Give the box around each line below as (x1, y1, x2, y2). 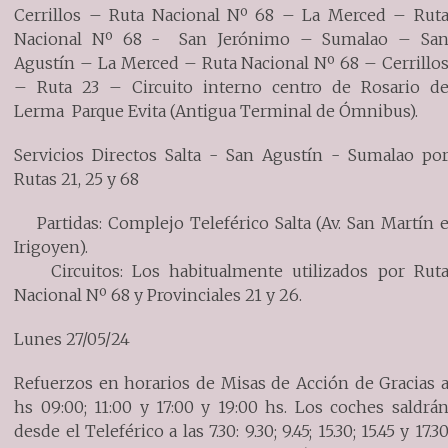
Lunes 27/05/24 (14, 328, 131, 349)
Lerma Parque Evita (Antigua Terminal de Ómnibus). (14, 100, 419, 121)
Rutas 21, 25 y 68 (14, 168, 140, 189)
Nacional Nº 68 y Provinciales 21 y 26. (14, 284, 303, 305)
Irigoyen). (14, 236, 89, 257)
